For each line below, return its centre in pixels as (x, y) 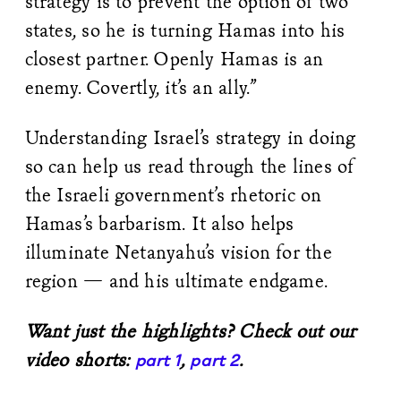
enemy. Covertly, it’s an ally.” (141, 87)
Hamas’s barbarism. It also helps (159, 223)
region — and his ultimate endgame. (176, 280)
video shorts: (80, 359)
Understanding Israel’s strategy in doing (190, 137)
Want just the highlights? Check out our (190, 330)
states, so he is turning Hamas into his (185, 30)
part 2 (214, 360)
